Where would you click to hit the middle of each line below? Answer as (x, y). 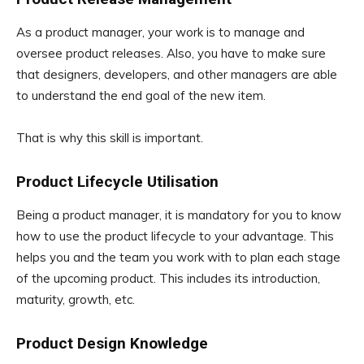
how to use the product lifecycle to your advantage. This (175, 236)
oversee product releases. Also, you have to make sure (171, 54)
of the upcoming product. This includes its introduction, (168, 279)
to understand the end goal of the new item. (141, 96)
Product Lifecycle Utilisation (117, 182)
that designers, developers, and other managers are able (177, 75)
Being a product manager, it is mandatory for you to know (179, 215)
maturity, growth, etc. (76, 300)
